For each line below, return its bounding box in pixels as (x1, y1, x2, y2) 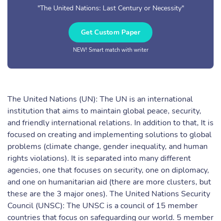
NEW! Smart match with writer (73, 46, 148, 54)
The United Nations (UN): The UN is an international (7, 94, 193, 105)
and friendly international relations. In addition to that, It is (7, 117, 214, 128)
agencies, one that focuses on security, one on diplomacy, (7, 165, 209, 176)
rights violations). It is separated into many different (7, 153, 191, 164)
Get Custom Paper (80, 28, 141, 37)
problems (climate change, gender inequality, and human (7, 141, 208, 152)
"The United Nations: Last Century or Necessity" (37, 3, 184, 13)
